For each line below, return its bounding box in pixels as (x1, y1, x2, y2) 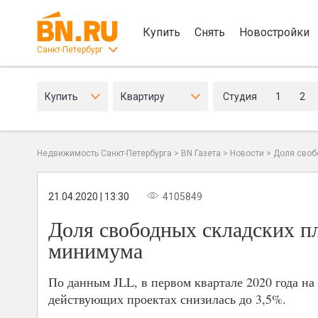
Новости (230, 148, 264, 158)
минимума (48, 236, 143, 265)
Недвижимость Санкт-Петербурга (37, 148, 172, 158)
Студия (223, 91, 257, 102)
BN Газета (181, 148, 221, 158)
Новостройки (239, 25, 309, 39)
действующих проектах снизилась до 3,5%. (48, 290, 286, 308)
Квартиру (121, 91, 165, 102)
